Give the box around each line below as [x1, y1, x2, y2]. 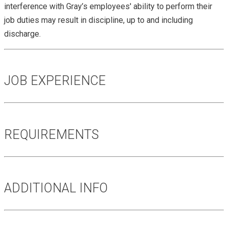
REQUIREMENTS [4, 127, 99, 142]
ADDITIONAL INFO [4, 181, 108, 196]
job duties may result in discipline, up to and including [4, 15, 193, 25]
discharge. [4, 28, 41, 39]
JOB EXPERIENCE [4, 73, 106, 89]
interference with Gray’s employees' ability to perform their [4, 1, 212, 11]
